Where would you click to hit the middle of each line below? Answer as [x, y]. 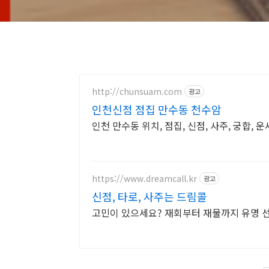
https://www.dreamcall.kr [144, 178]
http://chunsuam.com [137, 91]
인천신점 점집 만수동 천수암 [157, 109]
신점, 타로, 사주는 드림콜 [150, 196]
